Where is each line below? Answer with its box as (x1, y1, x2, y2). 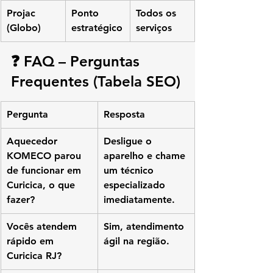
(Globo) (7, 22, 41, 34)
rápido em (7, 235, 57, 247)
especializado (104, 179, 168, 191)
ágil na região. (104, 235, 169, 247)
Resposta (104, 108, 145, 121)
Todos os (136, 7, 179, 19)
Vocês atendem (7, 221, 80, 233)
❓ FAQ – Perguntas (11, 52, 144, 71)
